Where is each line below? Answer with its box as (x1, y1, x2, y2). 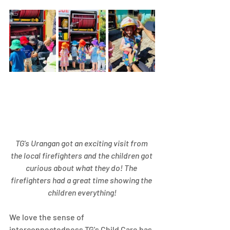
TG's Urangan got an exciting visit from (15, 138, 149, 148)
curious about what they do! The (26, 162, 139, 172)
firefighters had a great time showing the (11, 175, 154, 185)
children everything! (48, 187, 117, 197)
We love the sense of (9, 212, 86, 222)
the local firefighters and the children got (10, 150, 154, 160)
